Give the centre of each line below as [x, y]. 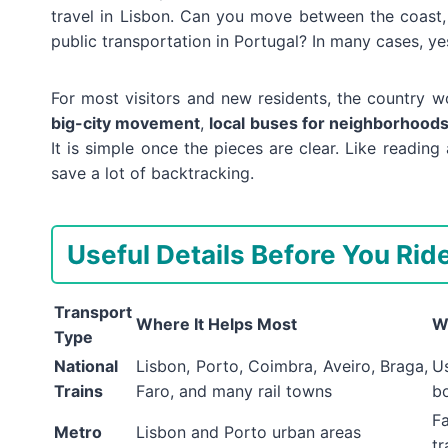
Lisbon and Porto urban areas [248, 432]
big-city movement [126, 123]
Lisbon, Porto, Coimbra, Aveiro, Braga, [282, 366]
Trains [78, 391]
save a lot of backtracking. [152, 173]
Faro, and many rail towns [234, 391]
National [86, 366]
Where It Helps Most [216, 324]
